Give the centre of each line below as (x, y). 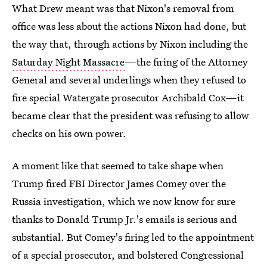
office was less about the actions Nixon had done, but (129, 26)
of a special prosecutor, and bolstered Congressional (128, 255)
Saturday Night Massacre (68, 62)
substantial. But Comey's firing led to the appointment (133, 237)
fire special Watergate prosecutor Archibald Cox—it (128, 97)
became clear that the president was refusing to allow (131, 115)
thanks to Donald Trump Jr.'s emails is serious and (125, 219)
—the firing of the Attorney (186, 62)
